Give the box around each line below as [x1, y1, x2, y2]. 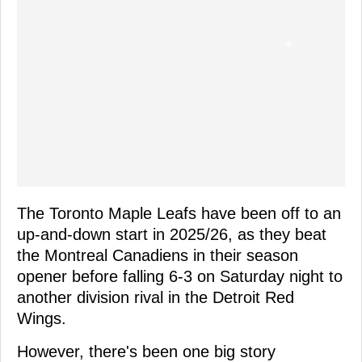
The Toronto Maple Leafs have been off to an [17, 204, 341, 222]
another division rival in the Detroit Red [17, 288, 294, 306]
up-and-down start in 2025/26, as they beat [17, 225, 326, 243]
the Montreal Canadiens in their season [17, 246, 298, 264]
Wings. [17, 309, 66, 327]
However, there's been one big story [17, 342, 276, 360]
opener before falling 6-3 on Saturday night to [17, 267, 343, 285]
